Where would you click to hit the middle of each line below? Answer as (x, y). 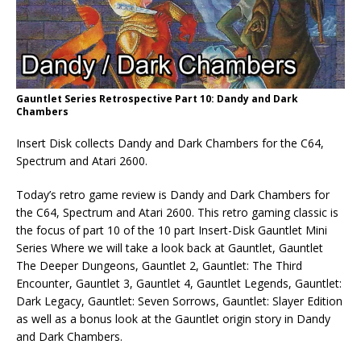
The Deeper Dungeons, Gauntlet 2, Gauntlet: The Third (159, 266)
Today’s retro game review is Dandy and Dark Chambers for (173, 195)
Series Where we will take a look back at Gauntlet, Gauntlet (170, 248)
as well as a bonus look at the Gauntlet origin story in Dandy (173, 319)
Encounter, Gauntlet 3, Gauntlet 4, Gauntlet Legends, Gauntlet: (179, 284)
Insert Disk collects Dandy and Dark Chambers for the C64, (170, 143)
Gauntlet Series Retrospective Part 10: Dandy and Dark (157, 99)
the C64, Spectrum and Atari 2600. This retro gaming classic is (177, 213)
